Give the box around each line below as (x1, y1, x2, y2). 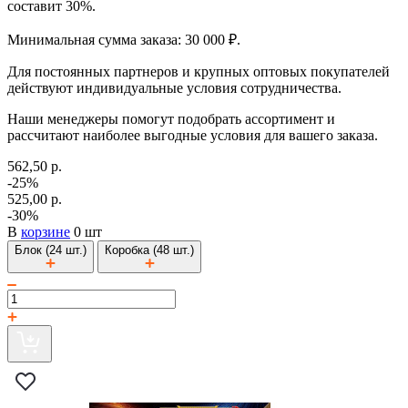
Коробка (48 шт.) (105, 242, 194, 257)
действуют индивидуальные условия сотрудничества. (7, 79, 342, 96)
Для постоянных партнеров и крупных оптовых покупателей (7, 63, 390, 79)
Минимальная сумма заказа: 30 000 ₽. (7, 31, 240, 47)
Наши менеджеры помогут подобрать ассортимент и (7, 110, 335, 127)
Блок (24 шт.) (15, 242, 87, 257)
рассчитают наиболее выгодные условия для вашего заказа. (7, 127, 378, 143)
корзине (21, 223, 70, 240)
